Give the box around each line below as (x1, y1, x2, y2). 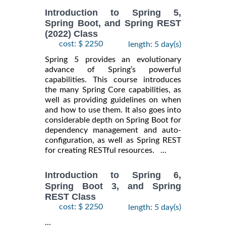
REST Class (45, 192, 96, 202)
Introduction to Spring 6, (45, 170, 181, 181)
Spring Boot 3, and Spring (45, 181, 181, 191)
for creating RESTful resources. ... (45, 146, 166, 155)
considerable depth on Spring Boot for (45, 116, 181, 125)
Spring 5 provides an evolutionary (45, 55, 181, 64)
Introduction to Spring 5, (45, 7, 181, 18)
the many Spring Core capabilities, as (45, 86, 181, 94)
